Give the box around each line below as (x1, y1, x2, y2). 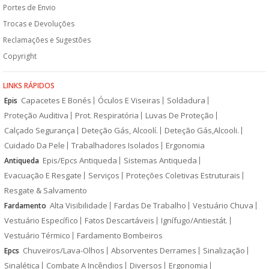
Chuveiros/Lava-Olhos (23, 244, 104, 256)
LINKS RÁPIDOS (3, 80, 55, 91)
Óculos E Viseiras (98, 94, 160, 106)
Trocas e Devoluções (3, 18, 74, 29)
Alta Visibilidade (50, 199, 107, 211)
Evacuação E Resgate (4, 169, 82, 181)
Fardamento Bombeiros (77, 229, 163, 241)
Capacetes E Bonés (21, 94, 91, 106)
